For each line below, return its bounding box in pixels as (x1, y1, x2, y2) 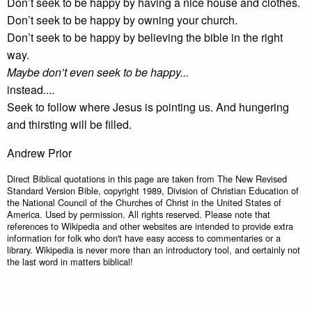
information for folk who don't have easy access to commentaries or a (7, 231, 281, 244)
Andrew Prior (7, 145, 72, 161)
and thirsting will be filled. (7, 116, 132, 132)
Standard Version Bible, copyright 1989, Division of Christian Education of (7, 184, 299, 197)
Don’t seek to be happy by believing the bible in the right (7, 29, 283, 45)
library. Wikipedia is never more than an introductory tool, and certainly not (7, 243, 300, 256)
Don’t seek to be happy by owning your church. (7, 12, 237, 28)
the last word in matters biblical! (7, 255, 133, 268)
